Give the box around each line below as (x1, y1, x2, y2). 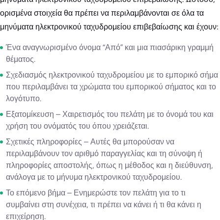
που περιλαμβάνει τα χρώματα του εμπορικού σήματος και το (6, 82, 216, 92)
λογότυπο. (6, 94, 41, 104)
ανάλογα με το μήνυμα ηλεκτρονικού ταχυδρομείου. (6, 172, 182, 182)
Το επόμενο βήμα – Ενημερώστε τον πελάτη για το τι (6, 188, 186, 198)
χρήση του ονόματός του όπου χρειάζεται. (6, 121, 149, 131)
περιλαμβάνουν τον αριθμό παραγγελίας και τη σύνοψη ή (6, 149, 202, 159)
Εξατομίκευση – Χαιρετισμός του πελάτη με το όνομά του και (6, 110, 214, 119)
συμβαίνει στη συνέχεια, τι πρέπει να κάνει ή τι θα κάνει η (6, 200, 201, 210)
